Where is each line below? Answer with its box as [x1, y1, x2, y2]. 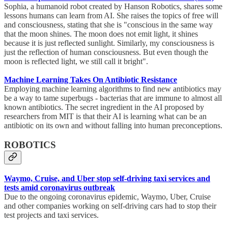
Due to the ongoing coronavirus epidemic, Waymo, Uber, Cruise [4, 192, 211, 202]
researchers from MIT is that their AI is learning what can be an [4, 111, 207, 121]
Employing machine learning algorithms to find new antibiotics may [4, 84, 221, 93]
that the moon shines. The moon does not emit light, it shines [4, 29, 198, 38]
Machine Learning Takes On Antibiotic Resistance [4, 75, 177, 84]
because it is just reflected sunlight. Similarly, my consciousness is [4, 38, 214, 47]
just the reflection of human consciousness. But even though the [4, 47, 208, 56]
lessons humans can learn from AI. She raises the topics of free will [4, 11, 218, 20]
